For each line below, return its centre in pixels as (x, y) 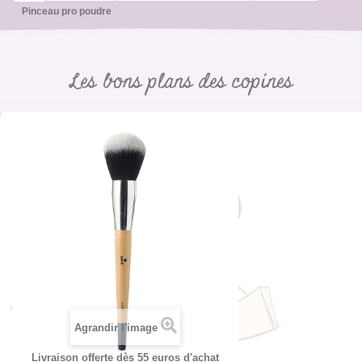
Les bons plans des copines (181, 82)
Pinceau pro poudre (67, 12)
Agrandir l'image (116, 328)
